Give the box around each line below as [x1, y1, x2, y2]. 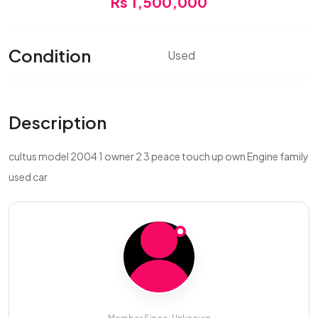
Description [9, 111, 106, 133]
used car [9, 170, 48, 183]
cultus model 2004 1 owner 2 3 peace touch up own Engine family [9, 150, 309, 163]
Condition [9, 44, 91, 66]
